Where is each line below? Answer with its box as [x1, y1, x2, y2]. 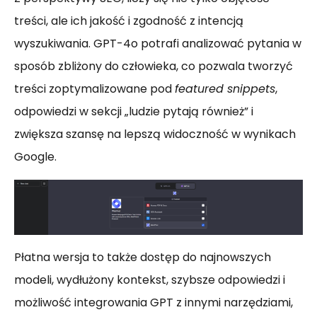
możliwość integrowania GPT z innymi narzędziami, [14, 294, 293, 311]
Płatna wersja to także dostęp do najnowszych [14, 248, 271, 265]
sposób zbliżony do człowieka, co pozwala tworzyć [14, 58, 293, 74]
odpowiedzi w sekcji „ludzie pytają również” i [14, 103, 253, 120]
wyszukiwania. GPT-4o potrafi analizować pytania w [14, 35, 301, 52]
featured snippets [175, 81, 275, 97]
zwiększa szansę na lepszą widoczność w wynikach [14, 126, 296, 142]
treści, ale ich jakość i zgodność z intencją [14, 13, 243, 29]
